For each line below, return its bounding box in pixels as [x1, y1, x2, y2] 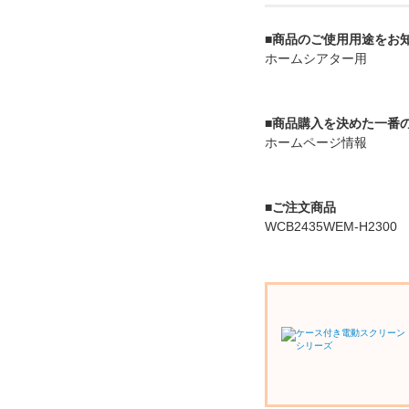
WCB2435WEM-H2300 [265, 219, 397, 234]
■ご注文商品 [265, 200, 336, 215]
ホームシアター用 [265, 51, 367, 66]
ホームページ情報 [265, 135, 367, 150]
